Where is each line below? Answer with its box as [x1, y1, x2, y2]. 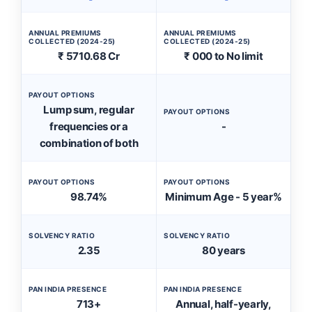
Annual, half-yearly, [175, 297, 272, 311]
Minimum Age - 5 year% [165, 190, 282, 203]
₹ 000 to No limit [184, 49, 263, 63]
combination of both [39, 136, 139, 150]
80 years [202, 244, 245, 257]
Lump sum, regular [43, 103, 134, 116]
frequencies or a [49, 120, 128, 133]
